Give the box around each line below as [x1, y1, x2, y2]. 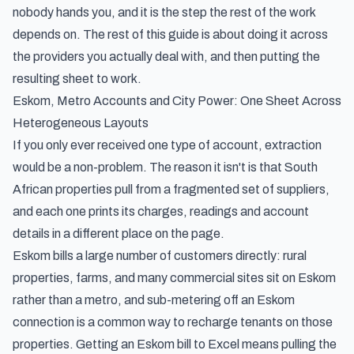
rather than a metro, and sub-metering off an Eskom [13, 293, 295, 307]
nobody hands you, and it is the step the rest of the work [13, 6, 315, 19]
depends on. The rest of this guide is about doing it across [13, 28, 328, 41]
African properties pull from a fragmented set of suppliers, [13, 183, 330, 196]
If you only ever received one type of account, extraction [13, 138, 322, 152]
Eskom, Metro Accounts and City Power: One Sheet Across [13, 94, 341, 107]
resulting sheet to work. [13, 72, 141, 85]
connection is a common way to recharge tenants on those [13, 315, 333, 329]
